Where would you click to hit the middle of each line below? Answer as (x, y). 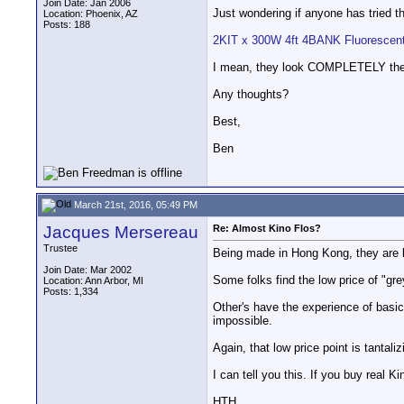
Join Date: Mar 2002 (87, 270)
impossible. (243, 321)
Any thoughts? (251, 95)
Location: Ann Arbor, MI (93, 280)
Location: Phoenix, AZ (91, 14)
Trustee (60, 248)
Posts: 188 (67, 24)
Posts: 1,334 (71, 291)
